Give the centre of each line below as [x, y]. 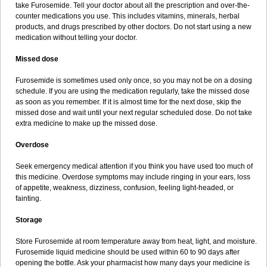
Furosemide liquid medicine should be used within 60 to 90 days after [128, 252]
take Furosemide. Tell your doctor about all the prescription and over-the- [133, 5]
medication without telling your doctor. [76, 38]
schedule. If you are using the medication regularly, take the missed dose [133, 91]
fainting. [28, 198]
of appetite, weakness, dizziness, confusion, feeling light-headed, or [125, 188]
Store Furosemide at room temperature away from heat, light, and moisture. [136, 241]
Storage [29, 220]
